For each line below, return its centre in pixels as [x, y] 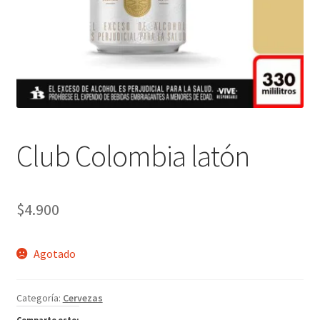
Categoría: [39, 297]
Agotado [55, 254]
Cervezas [82, 297]
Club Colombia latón [132, 155]
